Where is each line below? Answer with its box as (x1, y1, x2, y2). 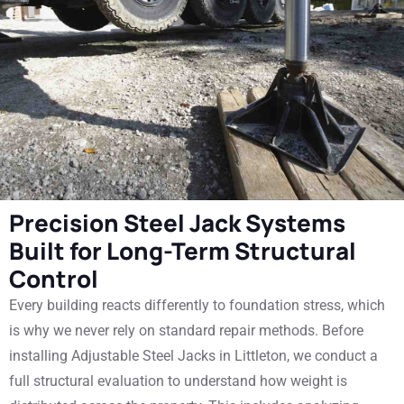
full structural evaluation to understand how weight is (9, 372, 347, 390)
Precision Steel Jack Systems (9, 207, 345, 239)
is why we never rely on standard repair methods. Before (9, 322, 363, 339)
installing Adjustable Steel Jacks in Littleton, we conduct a (9, 347, 378, 364)
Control (9, 262, 98, 295)
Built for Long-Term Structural (9, 234, 356, 267)
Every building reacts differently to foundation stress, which (9, 297, 385, 314)
